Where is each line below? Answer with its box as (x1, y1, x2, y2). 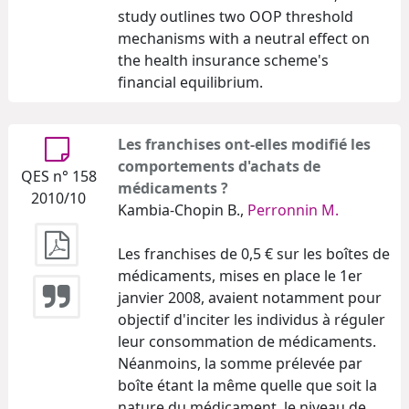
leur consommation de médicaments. (118, 330, 376, 351)
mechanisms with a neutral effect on (118, 27, 370, 48)
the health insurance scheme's (118, 49, 329, 70)
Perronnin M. (247, 199, 339, 220)
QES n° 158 (20, 165, 97, 186)
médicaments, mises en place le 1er (118, 265, 362, 286)
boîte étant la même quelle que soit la (118, 374, 377, 395)
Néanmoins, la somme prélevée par (118, 352, 362, 373)
